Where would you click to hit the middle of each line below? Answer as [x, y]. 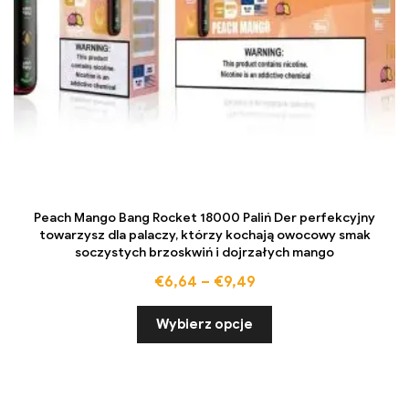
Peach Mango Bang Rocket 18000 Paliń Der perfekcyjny [204, 217]
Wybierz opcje [204, 324]
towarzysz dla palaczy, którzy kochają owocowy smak [204, 235]
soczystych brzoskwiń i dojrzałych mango [204, 252]
